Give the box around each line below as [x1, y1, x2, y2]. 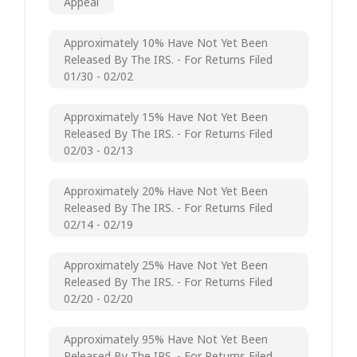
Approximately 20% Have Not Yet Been [64, 182, 268, 198]
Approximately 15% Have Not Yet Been [64, 108, 268, 124]
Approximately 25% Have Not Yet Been [64, 257, 268, 273]
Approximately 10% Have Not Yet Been [64, 34, 268, 50]
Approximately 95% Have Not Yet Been [64, 331, 268, 347]
